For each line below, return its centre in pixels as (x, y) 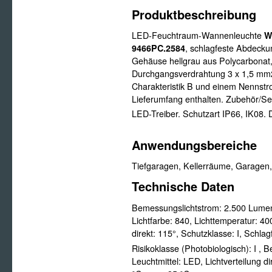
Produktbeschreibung (194, 15)
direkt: (145, 233)
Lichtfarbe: (153, 220)
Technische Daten (183, 186)
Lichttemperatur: (227, 220)
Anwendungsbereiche (194, 145)
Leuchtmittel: (158, 261)
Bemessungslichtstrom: (178, 207)
